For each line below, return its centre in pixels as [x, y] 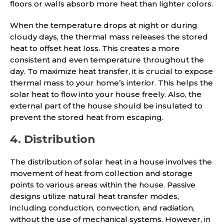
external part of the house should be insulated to [106, 105]
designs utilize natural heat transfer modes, [94, 196]
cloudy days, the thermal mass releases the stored [109, 36]
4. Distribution [53, 139]
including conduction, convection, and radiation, [102, 207]
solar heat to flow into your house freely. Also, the [106, 94]
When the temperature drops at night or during [104, 25]
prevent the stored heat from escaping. [87, 117]
